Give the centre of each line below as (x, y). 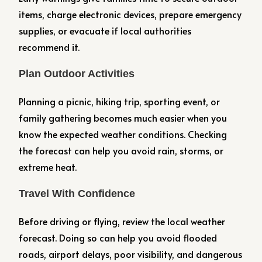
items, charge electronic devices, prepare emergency (130, 14)
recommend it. (49, 47)
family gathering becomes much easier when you (123, 118)
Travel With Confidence (77, 194)
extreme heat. (48, 167)
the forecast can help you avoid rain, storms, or (121, 150)
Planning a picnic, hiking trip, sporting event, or (120, 101)
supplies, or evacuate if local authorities (105, 30)
